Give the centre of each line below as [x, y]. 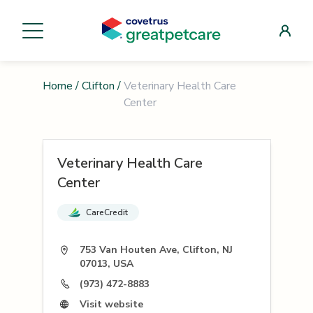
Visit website [111, 304]
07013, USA [106, 264]
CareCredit [107, 213]
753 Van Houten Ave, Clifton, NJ [156, 250]
